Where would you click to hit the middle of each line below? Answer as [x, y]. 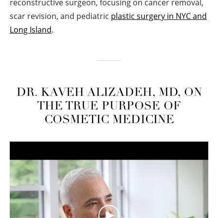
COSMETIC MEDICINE [109, 120]
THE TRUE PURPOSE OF [109, 107]
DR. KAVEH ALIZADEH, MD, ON [109, 93]
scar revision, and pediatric [60, 16]
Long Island [31, 30]
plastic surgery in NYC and [159, 16]
